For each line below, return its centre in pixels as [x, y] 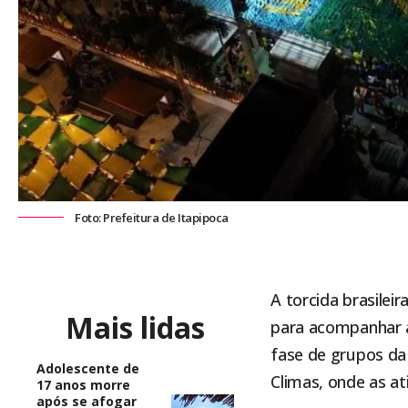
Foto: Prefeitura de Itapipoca [152, 218]
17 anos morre [83, 384]
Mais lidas [136, 327]
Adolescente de [88, 368]
